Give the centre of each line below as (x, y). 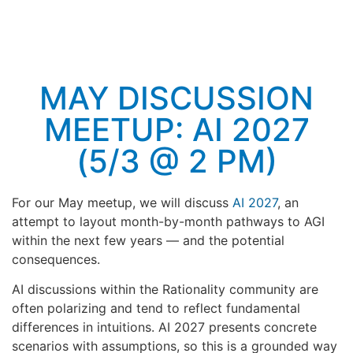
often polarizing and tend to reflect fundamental (156, 308)
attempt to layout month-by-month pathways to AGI (168, 221)
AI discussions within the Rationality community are (165, 290)
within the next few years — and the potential (148, 240)
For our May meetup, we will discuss (122, 203)
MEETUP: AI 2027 (176, 130)
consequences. (56, 259)
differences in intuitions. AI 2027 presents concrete (164, 327)
